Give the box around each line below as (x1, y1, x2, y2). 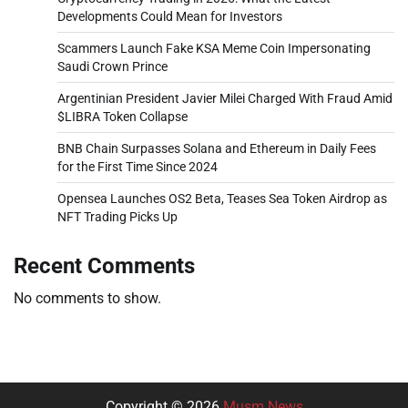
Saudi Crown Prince (57, 58, 168, 74)
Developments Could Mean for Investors (57, 8, 282, 24)
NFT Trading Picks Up (57, 209, 178, 224)
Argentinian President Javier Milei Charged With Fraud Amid (57, 90, 393, 106)
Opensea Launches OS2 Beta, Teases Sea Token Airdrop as (57, 190, 387, 206)
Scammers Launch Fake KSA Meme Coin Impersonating (57, 40, 371, 56)
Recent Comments (14, 252, 195, 279)
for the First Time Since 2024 (57, 158, 218, 174)
